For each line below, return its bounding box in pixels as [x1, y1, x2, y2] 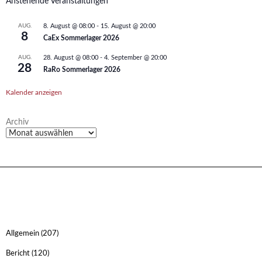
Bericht [6, 250, 30, 258]
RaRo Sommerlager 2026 [43, 66, 120, 74]
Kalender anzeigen [6, 89, 62, 96]
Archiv [6, 118, 29, 127]
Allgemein [6, 230, 39, 238]
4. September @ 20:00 [104, 54, 167, 61]
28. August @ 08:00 [43, 54, 98, 61]
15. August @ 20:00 [101, 23, 156, 30]
